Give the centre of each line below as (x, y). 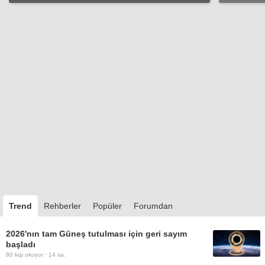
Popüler (107, 206)
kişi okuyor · (31, 254)
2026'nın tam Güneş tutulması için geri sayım (96, 233)
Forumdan (153, 206)
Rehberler (62, 206)
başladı (21, 244)
